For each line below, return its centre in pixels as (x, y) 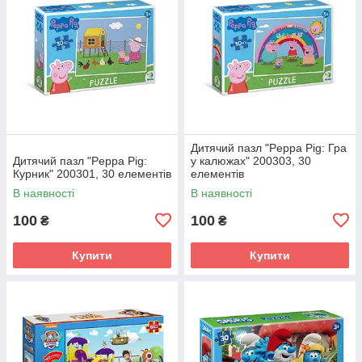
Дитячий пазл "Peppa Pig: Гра (269, 147)
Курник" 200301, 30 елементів (92, 173)
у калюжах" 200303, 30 (251, 160)
